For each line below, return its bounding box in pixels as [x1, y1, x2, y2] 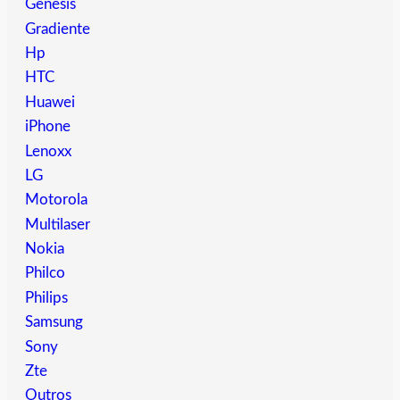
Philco [25, 265, 65, 281]
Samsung [25, 314, 83, 330]
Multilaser [25, 216, 90, 232]
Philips [25, 289, 68, 305]
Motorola [25, 192, 87, 208]
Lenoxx [25, 143, 71, 159]
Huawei [25, 94, 75, 110]
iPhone [25, 119, 71, 135]
